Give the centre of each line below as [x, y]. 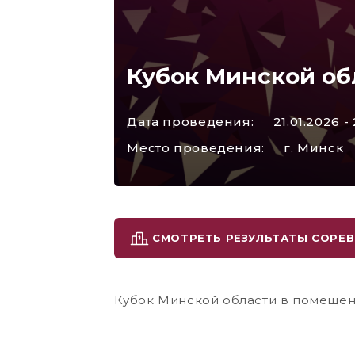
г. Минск [314, 147]
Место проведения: [196, 147]
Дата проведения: [191, 121]
